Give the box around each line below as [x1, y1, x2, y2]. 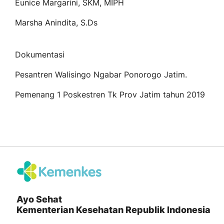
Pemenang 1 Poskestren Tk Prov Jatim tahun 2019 [15, 89, 205, 100]
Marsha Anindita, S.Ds [15, 17, 97, 28]
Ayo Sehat [16, 194, 62, 205]
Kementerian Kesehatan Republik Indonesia [16, 204, 210, 215]
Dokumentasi [15, 49, 64, 60]
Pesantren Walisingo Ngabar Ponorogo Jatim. [15, 69, 187, 80]
